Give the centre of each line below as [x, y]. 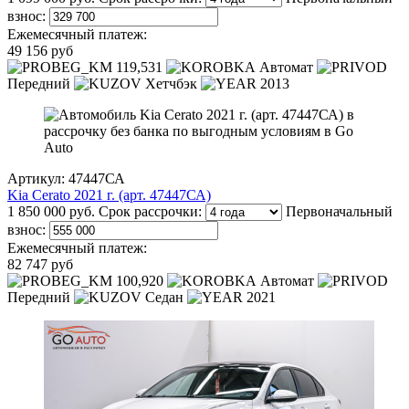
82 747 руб [40, 265]
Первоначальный [339, 212]
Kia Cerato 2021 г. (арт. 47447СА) [109, 195]
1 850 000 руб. [51, 212]
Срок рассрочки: [150, 212]
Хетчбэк [171, 84]
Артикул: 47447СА [66, 179]
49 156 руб [40, 51]
